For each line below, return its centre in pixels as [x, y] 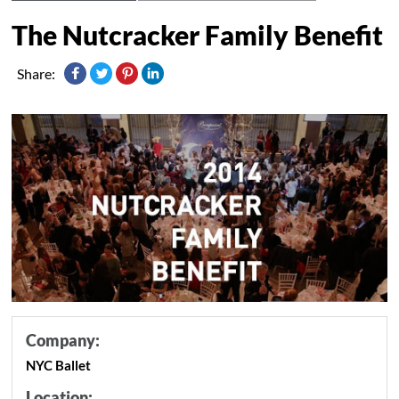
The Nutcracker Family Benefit [198, 34]
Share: [37, 73]
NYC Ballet [59, 365]
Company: [63, 340]
